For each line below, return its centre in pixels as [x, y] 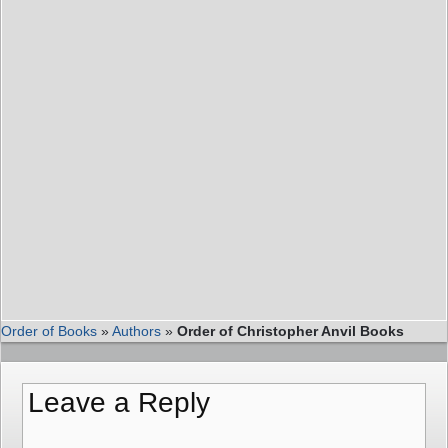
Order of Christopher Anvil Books [290, 330]
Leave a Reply [119, 402]
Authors [136, 330]
